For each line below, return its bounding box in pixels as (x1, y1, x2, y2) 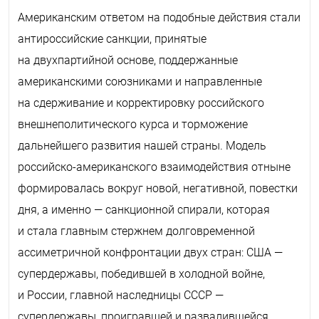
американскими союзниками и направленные (18, 74, 262, 88)
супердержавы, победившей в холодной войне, (18, 266, 265, 281)
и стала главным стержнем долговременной (18, 224, 255, 238)
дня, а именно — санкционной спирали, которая (18, 202, 270, 216)
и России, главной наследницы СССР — (18, 288, 224, 302)
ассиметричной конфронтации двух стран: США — (18, 245, 283, 259)
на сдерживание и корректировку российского (18, 95, 264, 110)
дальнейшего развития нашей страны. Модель (18, 138, 266, 152)
